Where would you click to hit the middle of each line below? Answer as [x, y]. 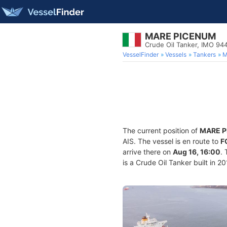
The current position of [161, 130]
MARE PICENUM [180, 36]
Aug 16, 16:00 [197, 152]
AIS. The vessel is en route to [172, 141]
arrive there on [148, 152]
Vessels [176, 54]
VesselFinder [141, 54]
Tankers [204, 54]
